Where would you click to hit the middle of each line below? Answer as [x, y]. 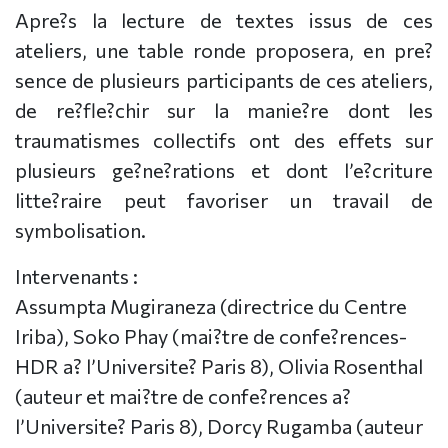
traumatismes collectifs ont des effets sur [224, 140]
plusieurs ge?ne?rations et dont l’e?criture [224, 170]
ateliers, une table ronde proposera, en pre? [224, 50]
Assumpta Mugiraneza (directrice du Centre [211, 306]
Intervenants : [76, 276]
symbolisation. [80, 230]
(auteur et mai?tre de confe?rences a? [183, 396]
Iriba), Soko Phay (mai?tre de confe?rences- [211, 336]
